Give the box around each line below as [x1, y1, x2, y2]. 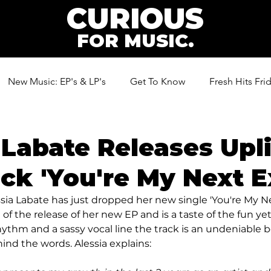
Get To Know [130, 76, 185, 87]
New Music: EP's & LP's [8, 76, 106, 87]
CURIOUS [67, 1, 204, 36]
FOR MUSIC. [76, 30, 194, 52]
